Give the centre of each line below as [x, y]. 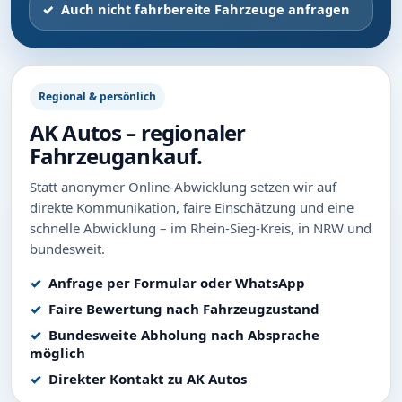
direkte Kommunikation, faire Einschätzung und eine [192, 207]
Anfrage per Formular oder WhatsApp [177, 282]
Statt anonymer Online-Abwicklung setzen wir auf [183, 186]
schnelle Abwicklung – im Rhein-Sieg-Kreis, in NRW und [201, 227]
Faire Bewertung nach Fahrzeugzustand [184, 308]
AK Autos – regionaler [138, 132]
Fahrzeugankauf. [116, 155]
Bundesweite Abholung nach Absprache [184, 334]
